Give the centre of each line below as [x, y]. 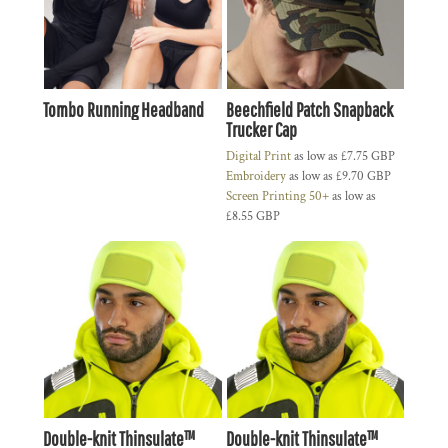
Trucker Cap [261, 129]
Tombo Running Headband [123, 109]
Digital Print [258, 156]
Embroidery [255, 176]
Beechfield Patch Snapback [309, 109]
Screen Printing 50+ [277, 196]
